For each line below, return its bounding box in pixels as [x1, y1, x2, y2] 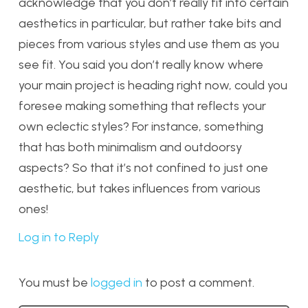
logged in [91, 274, 142, 290]
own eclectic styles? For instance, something [19, 119, 263, 135]
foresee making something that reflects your [19, 98, 266, 114]
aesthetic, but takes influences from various [19, 181, 261, 197]
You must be [19, 274, 91, 290]
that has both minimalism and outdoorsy [19, 140, 242, 155]
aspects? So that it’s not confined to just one [19, 160, 268, 176]
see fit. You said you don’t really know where [19, 57, 263, 73]
